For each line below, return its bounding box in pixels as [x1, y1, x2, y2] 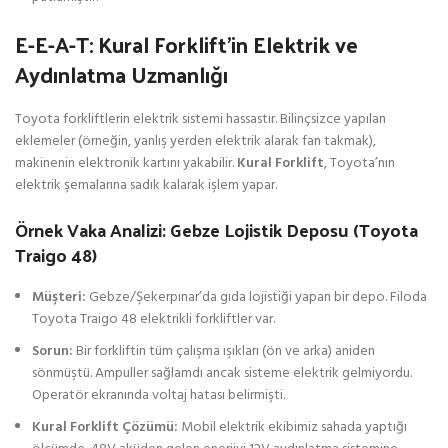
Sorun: [32, 339, 73, 363]
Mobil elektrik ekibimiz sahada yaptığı [178, 415, 407, 439]
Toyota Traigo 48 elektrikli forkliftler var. [32, 307, 275, 331]
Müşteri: [32, 285, 86, 309]
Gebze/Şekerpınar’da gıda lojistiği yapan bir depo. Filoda [86, 285, 427, 309]
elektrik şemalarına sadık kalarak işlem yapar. [15, 173, 277, 197]
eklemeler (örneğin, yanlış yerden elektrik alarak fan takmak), [15, 129, 376, 153]
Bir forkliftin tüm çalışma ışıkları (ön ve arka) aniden [73, 339, 375, 363]
